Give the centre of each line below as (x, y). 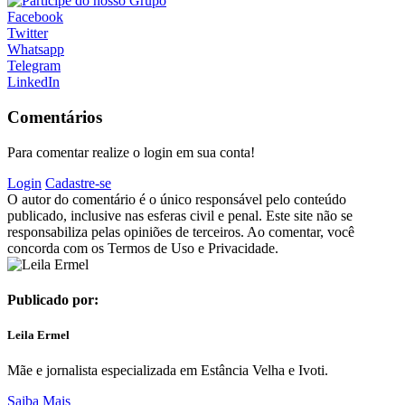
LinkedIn (33, 82)
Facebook (35, 17)
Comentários (55, 117)
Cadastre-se (78, 183)
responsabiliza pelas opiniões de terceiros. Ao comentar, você (181, 231)
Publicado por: (53, 299)
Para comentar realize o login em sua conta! (131, 152)
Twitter (28, 33)
